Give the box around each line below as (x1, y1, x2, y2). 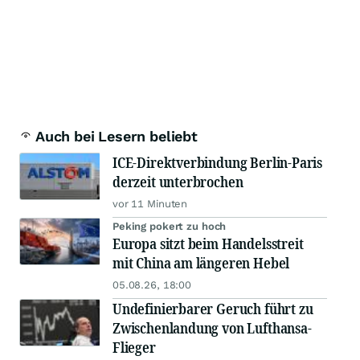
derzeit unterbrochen (112, 172, 243, 192)
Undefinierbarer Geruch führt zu (112, 299, 313, 319)
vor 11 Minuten (112, 198, 188, 211)
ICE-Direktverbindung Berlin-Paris (112, 153, 323, 173)
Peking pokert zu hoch (112, 220, 227, 233)
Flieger (112, 337, 156, 358)
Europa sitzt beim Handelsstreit (112, 234, 304, 254)
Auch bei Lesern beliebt (35, 128, 198, 145)
